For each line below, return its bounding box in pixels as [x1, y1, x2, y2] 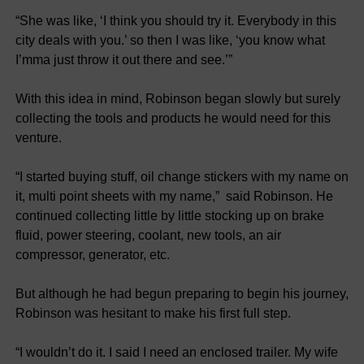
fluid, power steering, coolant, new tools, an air [15, 227, 281, 242]
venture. [15, 130, 62, 145]
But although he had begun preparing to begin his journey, [15, 286, 349, 301]
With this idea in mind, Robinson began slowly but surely [15, 91, 340, 106]
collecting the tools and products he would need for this [15, 110, 331, 125]
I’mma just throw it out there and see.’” [15, 52, 232, 67]
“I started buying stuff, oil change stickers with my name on [15, 169, 349, 184]
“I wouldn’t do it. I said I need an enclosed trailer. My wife [15, 344, 338, 359]
